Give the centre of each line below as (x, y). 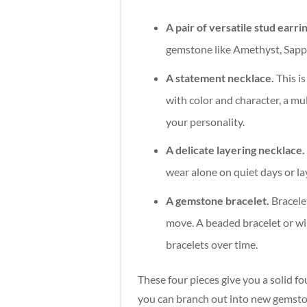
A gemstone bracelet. (218, 200)
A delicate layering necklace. (236, 150)
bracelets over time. (212, 244)
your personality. (206, 121)
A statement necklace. (220, 77)
